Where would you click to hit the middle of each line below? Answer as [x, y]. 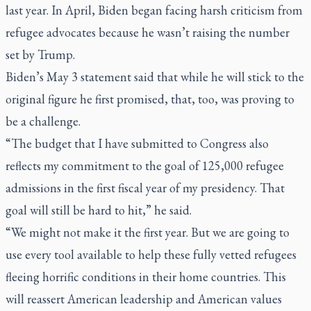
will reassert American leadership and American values [144, 299]
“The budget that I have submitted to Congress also [137, 143]
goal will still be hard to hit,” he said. [99, 210]
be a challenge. [43, 121]
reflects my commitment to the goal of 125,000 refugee [145, 166]
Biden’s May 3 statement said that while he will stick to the [155, 77]
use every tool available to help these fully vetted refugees [151, 254]
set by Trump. [40, 54]
